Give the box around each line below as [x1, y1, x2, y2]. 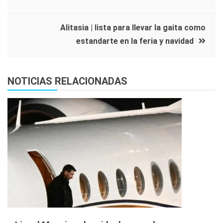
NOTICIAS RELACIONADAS [7, 75, 127, 87]
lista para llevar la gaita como [93, 22, 206, 32]
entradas [7, 20, 71, 39]
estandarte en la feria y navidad [76, 36, 194, 46]
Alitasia [60, 22, 91, 32]
